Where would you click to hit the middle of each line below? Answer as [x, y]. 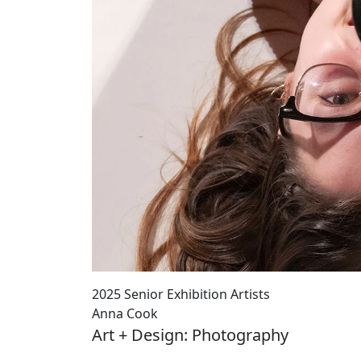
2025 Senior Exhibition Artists [181, 294]
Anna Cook [125, 313]
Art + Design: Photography [190, 334]
